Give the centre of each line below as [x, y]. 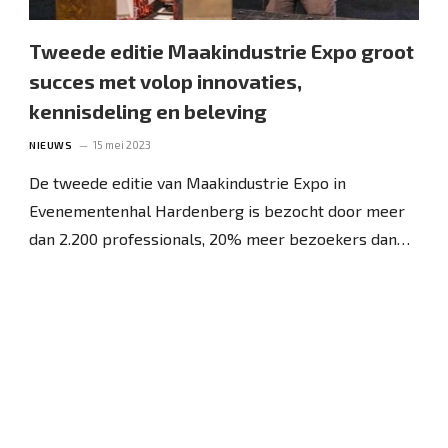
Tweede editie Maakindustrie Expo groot [222, 50]
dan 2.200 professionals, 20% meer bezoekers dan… [220, 238]
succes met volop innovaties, [166, 80]
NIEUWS [51, 144]
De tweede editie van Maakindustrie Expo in [188, 182]
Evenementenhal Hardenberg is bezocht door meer [217, 210]
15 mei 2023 [122, 144]
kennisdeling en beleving [148, 110]
